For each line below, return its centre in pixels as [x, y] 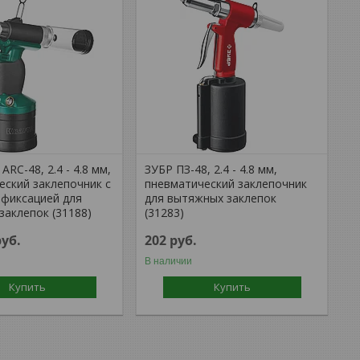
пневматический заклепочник [226, 183]
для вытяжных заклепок [211, 198]
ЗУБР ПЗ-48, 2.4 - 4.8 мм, [211, 169]
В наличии [169, 261]
